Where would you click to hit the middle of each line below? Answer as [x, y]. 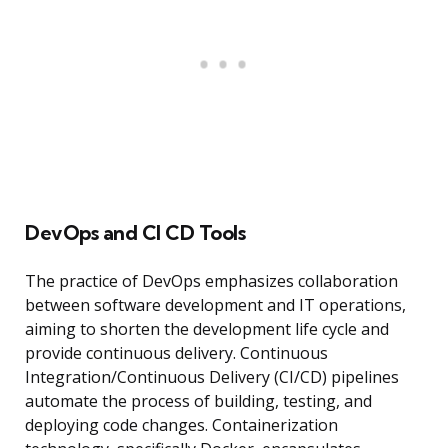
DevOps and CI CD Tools [135, 233]
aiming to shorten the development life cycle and [207, 329]
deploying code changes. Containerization [181, 425]
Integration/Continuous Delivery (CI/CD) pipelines [212, 377]
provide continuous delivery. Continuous [176, 353]
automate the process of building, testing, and [198, 401]
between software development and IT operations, [215, 305]
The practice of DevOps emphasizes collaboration [211, 281]
